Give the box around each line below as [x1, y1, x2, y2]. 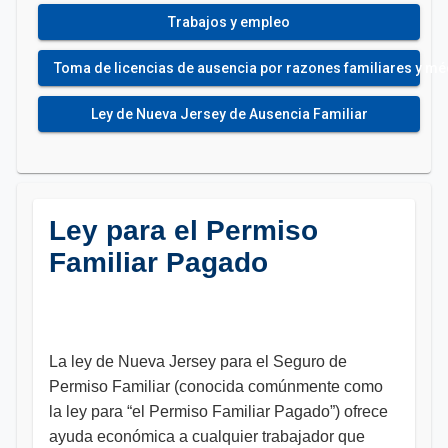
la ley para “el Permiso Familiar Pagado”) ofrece [49, 403, 388, 420]
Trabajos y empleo [168, 14, 290, 30]
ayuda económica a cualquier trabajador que [49, 428, 365, 445]
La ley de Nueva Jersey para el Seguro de [49, 353, 347, 370]
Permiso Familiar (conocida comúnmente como [49, 378, 383, 395]
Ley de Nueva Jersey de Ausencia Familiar [90, 106, 368, 122]
